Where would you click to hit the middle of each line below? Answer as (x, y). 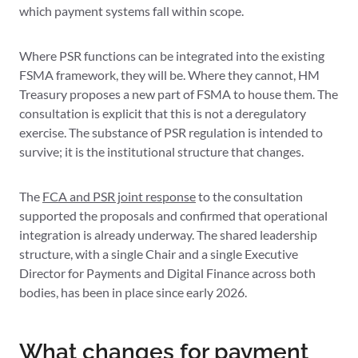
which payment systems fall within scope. (131, 11)
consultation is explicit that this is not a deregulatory (163, 113)
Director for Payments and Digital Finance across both (167, 273)
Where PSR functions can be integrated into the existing (172, 56)
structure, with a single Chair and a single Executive (159, 254)
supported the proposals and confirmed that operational (173, 216)
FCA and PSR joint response (119, 197)
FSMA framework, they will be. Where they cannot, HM (169, 75)
